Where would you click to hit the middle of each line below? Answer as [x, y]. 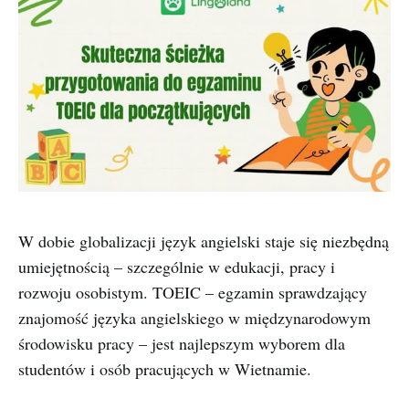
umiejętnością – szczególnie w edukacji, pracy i [177, 267]
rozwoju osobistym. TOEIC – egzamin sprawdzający [193, 293]
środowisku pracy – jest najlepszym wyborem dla [182, 344]
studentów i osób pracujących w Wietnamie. [165, 369]
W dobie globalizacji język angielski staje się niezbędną [204, 241]
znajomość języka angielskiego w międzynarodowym [194, 318]
